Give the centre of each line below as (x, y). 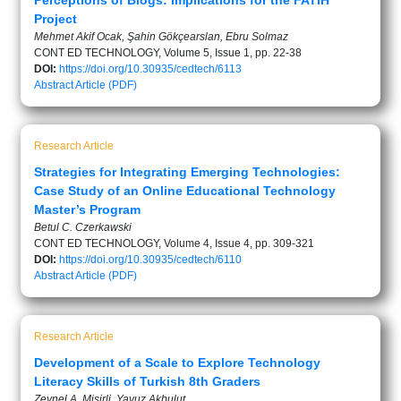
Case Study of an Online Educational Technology (185, 191)
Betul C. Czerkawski (83, 227)
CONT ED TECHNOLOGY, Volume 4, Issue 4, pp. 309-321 (174, 243)
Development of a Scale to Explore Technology (177, 363)
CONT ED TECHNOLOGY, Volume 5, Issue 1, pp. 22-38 (168, 53)
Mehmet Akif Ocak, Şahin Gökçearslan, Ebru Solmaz (161, 37)
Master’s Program (87, 209)
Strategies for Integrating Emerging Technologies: (187, 172)
